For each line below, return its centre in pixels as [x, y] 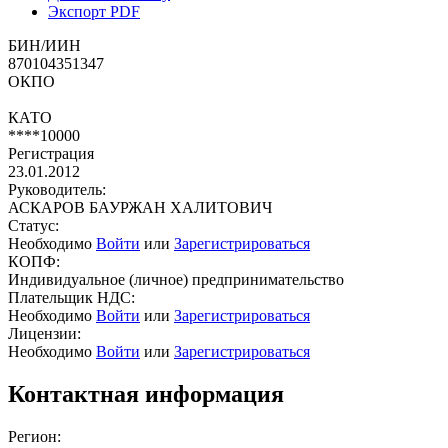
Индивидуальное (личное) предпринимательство [176, 279]
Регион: [34, 436]
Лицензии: [44, 333]
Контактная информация [146, 393]
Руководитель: [57, 189]
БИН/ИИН [44, 45]
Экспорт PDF [94, 11]
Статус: [33, 225]
